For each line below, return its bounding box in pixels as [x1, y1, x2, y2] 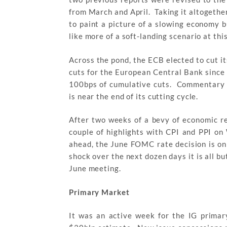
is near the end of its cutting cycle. [69, 91, 199, 101]
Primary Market [69, 187, 130, 197]
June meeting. [69, 164, 121, 173]
